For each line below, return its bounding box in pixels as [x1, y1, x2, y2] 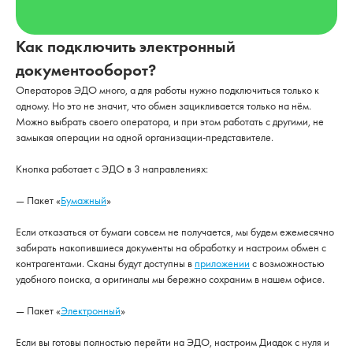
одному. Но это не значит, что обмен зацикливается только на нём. [16, 98, 311, 113]
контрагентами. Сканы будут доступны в [16, 256, 195, 270]
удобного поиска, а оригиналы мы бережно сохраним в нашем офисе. [16, 272, 325, 286]
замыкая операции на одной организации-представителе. [16, 130, 273, 144]
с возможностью [250, 256, 325, 270]
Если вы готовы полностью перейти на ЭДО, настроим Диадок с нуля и [16, 335, 329, 349]
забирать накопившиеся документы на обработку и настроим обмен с [16, 240, 326, 255]
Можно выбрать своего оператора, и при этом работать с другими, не [16, 114, 324, 128]
